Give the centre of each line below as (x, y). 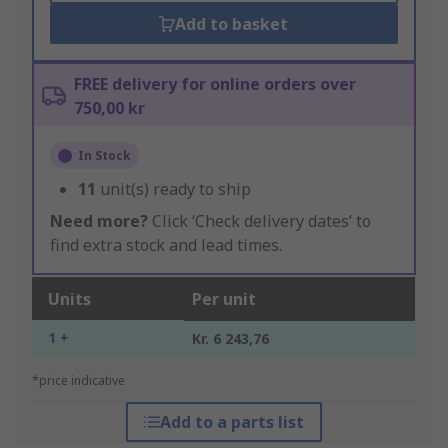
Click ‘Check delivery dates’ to (259, 221)
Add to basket (232, 24)
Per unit (224, 299)
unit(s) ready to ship (175, 189)
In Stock (104, 156)
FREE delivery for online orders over (215, 84)
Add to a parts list (231, 422)
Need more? (99, 221)
